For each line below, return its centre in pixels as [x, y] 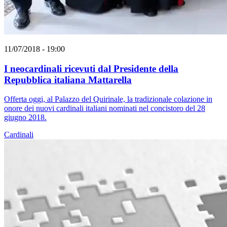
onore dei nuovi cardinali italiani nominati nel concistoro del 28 [105, 108]
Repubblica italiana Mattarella [68, 80]
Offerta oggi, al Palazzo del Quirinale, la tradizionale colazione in [108, 99]
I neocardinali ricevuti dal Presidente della [91, 68]
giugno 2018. [25, 118]
